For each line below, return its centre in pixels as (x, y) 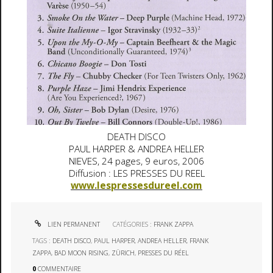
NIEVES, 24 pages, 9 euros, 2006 (136, 161)
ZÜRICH (123, 253)
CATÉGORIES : (133, 225)
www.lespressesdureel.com (136, 186)
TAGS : (43, 240)
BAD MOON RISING (82, 253)
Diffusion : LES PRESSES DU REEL (136, 174)
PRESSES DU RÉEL (164, 253)
